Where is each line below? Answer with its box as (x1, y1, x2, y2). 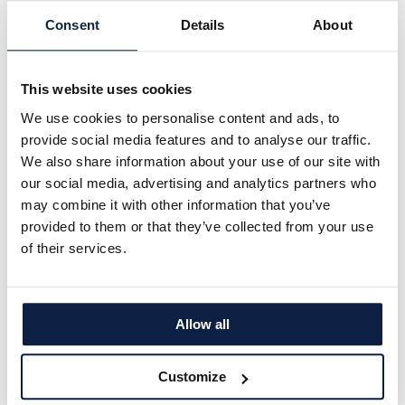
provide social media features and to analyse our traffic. (21, 131, 372, 147)
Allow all (175, 316, 230, 332)
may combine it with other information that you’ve (21, 196, 331, 212)
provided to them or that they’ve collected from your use (21, 218, 373, 234)
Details (180, 17, 225, 33)
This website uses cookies (21, 81, 193, 98)
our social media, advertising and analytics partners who (21, 174, 376, 191)
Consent (45, 17, 99, 33)
